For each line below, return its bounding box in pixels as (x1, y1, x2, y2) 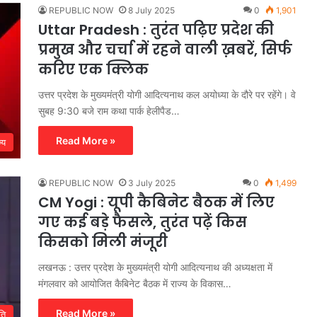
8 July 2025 (128, 4, 175, 16)
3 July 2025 (128, 177, 175, 188)
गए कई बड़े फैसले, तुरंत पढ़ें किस (38, 212, 247, 232)
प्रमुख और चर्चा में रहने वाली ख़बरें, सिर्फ (38, 39, 292, 59)
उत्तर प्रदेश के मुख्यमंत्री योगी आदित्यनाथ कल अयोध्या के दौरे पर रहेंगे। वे (38, 88, 296, 100)
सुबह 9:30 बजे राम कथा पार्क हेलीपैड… (38, 104, 180, 117)
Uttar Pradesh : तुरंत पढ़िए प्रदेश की (38, 19, 274, 40)
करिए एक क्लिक (38, 59, 152, 79)
